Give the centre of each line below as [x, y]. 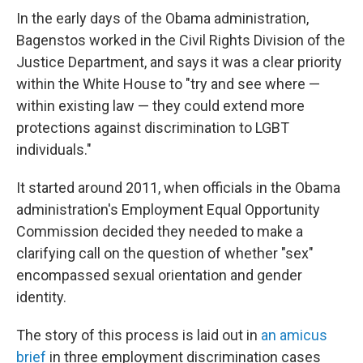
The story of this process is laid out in [139, 335]
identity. [41, 297]
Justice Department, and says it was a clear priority [179, 62]
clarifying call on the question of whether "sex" [165, 254]
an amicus [294, 335]
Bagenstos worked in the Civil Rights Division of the [181, 41]
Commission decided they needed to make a [160, 232]
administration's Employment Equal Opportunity [168, 210]
